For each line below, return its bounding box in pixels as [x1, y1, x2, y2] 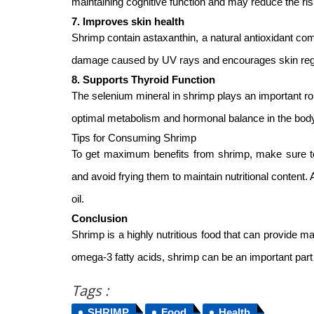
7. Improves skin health [71, 15, 184, 27]
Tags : [71, 280, 109, 300]
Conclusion [71, 212, 128, 224]
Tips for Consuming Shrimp [71, 132, 196, 144]
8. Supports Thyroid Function [71, 74, 215, 86]
